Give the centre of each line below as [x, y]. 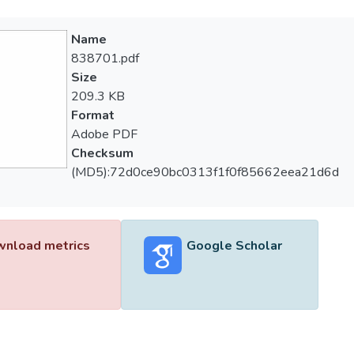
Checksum [102, 153]
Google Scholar [234, 246]
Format [92, 115]
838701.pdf [105, 58]
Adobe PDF [104, 134]
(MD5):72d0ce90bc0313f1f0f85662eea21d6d [205, 172]
